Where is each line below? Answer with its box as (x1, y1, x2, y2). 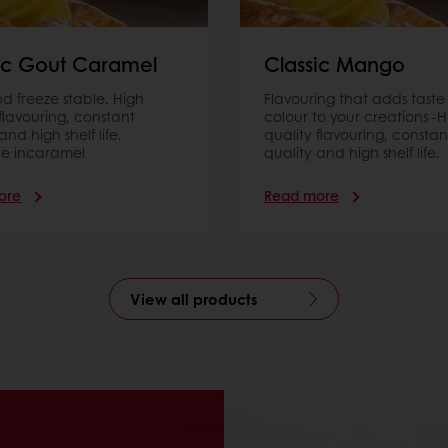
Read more (264, 185, 339, 206)
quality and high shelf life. (264, 142, 440, 163)
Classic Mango (264, 50, 405, 79)
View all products (130, 288, 258, 311)
